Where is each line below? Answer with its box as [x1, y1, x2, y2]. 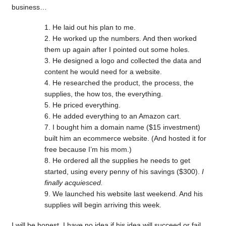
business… [11, 3, 47, 11]
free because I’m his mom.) [44, 145, 132, 153]
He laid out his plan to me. [52, 23, 136, 31]
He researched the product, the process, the [52, 78, 194, 87]
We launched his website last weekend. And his [52, 189, 203, 198]
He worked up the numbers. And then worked [52, 34, 197, 42]
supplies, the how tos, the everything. [44, 89, 163, 98]
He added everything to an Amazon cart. [52, 111, 181, 120]
